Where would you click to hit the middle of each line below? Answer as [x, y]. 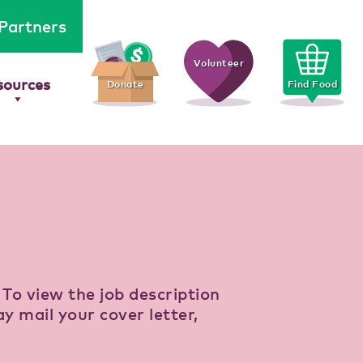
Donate [125, 84]
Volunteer [219, 63]
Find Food [312, 84]
